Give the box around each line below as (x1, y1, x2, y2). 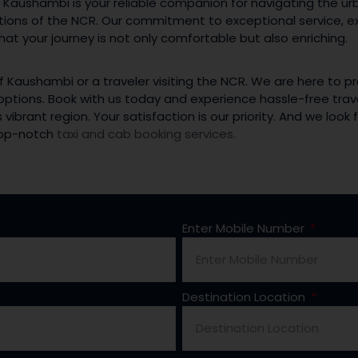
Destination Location (182, 288, 308, 305)
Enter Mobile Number (182, 219, 308, 237)
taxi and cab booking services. (57, 125, 236, 142)
